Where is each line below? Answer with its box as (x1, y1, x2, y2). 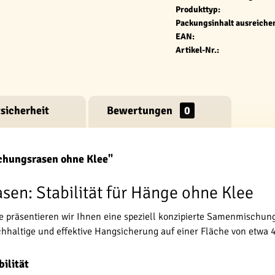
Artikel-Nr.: (176, 45, 219, 55)
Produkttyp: (176, 4, 220, 15)
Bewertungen (107, 104, 175, 117)
